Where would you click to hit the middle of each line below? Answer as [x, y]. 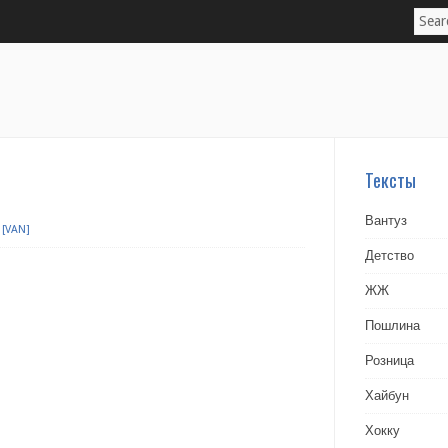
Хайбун [387, 395]
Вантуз [386, 220]
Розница [389, 360]
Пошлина [392, 325]
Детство [389, 255]
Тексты [390, 180]
